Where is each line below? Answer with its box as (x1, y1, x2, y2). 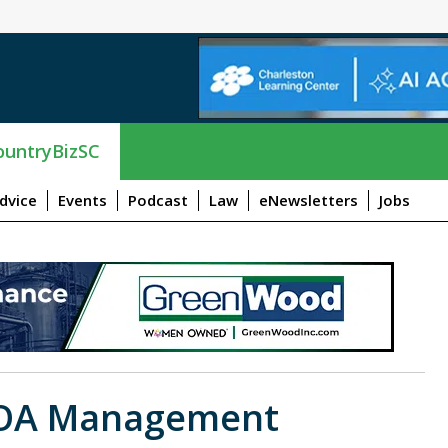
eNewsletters (258, 189, 358, 210)
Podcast (127, 189, 188, 210)
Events (57, 189, 107, 210)
